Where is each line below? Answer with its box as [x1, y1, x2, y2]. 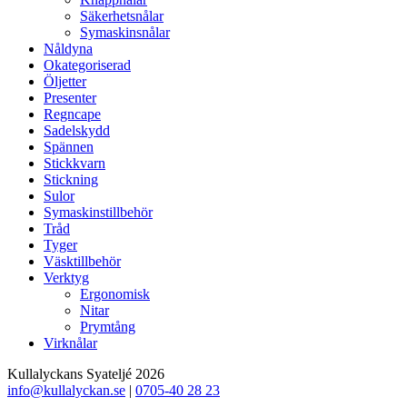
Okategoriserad [44, 57, 131, 74]
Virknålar [44, 335, 97, 352]
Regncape [44, 106, 101, 123]
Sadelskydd [44, 123, 110, 139]
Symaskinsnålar [80, 25, 170, 41]
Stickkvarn [44, 155, 105, 172]
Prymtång [80, 319, 135, 335]
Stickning [44, 172, 98, 188]
